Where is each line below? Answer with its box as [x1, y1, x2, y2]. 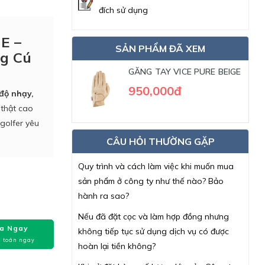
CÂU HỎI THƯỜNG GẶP [106, 135, 215, 147]
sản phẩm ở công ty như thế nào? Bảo [78, 176, 224, 186]
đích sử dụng [99, 5, 148, 15]
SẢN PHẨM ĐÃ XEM [115, 43, 205, 54]
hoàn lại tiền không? [78, 241, 156, 251]
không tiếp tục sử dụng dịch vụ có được [78, 226, 229, 237]
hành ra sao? [78, 190, 129, 201]
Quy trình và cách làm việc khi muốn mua [78, 161, 234, 172]
